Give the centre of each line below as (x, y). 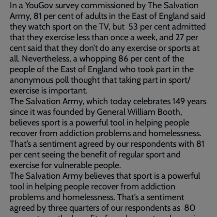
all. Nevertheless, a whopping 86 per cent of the (97, 59)
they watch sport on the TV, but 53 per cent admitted (108, 27)
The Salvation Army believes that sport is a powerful (105, 176)
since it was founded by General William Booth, (96, 112)
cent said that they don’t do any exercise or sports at (105, 48)
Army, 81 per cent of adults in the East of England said (108, 16)
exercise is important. (49, 91)
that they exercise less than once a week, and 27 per (104, 37)
